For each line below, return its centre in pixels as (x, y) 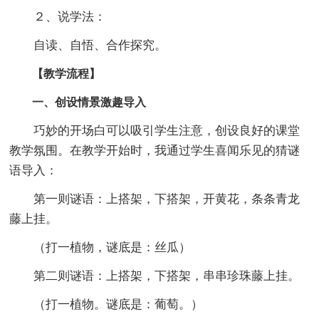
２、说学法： (58, 16)
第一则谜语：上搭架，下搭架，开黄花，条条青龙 (155, 199)
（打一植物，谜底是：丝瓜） (100, 247)
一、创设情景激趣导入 (78, 102)
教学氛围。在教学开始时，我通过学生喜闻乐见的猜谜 (155, 150)
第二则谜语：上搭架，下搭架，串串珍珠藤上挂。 (155, 276)
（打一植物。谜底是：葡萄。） (106, 304)
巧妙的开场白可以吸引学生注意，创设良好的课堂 (155, 130)
